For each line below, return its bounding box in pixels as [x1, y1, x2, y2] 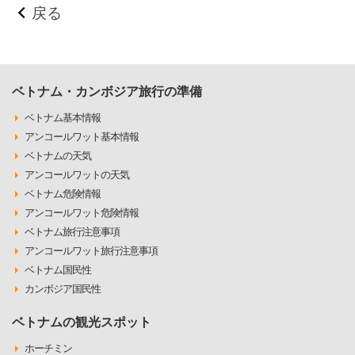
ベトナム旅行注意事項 [25, 226, 120, 238]
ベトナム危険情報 [25, 188, 101, 200]
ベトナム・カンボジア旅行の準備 [12, 85, 202, 98]
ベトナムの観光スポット [12, 315, 151, 329]
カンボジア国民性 [25, 283, 101, 295]
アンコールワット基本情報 [25, 131, 139, 143]
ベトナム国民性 [25, 264, 91, 276]
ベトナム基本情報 [25, 112, 101, 124]
